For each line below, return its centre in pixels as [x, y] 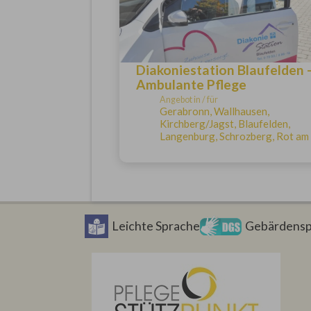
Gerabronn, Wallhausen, [214, 111]
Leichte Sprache [156, 226]
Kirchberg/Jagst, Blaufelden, [225, 124]
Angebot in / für [188, 100]
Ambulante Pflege [191, 84]
